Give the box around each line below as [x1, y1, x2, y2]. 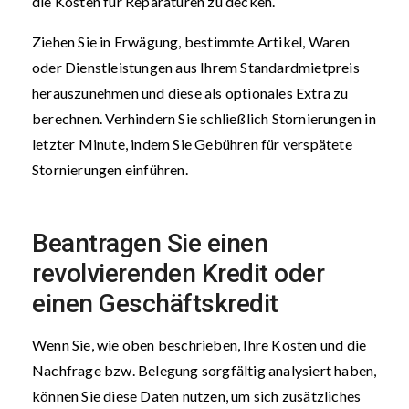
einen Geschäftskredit [32, 288, 278, 319]
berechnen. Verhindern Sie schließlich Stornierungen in [32, 110, 376, 127]
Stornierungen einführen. [32, 161, 188, 178]
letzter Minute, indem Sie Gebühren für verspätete [32, 135, 352, 152]
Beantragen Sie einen [32, 228, 267, 258]
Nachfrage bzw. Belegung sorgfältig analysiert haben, [32, 362, 377, 379]
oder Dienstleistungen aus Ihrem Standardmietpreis [32, 58, 360, 76]
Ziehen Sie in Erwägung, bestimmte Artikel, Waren [32, 33, 351, 50]
